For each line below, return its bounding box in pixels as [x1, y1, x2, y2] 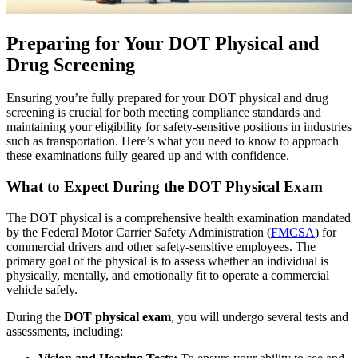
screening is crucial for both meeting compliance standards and [6, 105, 321, 120]
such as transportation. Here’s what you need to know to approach [6, 134, 339, 149]
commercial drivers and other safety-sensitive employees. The [6, 239, 316, 253]
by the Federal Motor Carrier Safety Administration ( [6, 225, 271, 239]
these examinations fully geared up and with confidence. [6, 149, 289, 163]
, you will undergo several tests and [171, 309, 348, 324]
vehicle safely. [6, 282, 78, 296]
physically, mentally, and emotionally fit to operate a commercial [6, 268, 329, 282]
